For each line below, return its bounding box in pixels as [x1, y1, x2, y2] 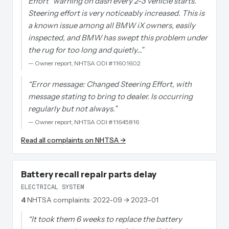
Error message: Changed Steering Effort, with [31, 79, 192, 89]
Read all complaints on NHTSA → [21, 136, 126, 144]
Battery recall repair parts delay [21, 169, 156, 179]
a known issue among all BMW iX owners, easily [28, 20, 195, 30]
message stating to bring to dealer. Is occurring [28, 91, 193, 101]
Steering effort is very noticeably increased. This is [28, 8, 204, 18]
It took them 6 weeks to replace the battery [31, 214, 182, 224]
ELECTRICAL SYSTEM [21, 184, 84, 191]
